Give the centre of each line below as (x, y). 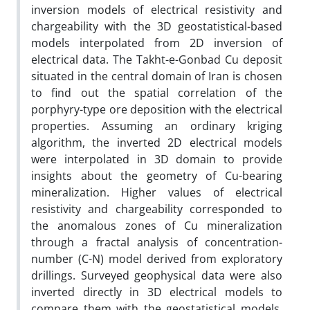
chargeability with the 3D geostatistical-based (157, 26)
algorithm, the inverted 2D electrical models (157, 142)
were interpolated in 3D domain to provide (157, 159)
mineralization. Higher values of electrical (157, 192)
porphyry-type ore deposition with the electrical (157, 109)
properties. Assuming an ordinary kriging (157, 126)
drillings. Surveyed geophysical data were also (157, 275)
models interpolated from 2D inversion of (157, 43)
